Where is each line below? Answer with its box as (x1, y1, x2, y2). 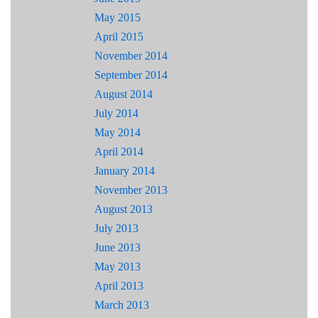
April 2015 (94, 31, 143, 43)
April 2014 (94, 146, 143, 158)
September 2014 (94, 69, 168, 82)
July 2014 (94, 107, 138, 120)
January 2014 (94, 165, 155, 177)
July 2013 (94, 222, 138, 235)
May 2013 (94, 261, 141, 273)
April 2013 (94, 280, 143, 292)
